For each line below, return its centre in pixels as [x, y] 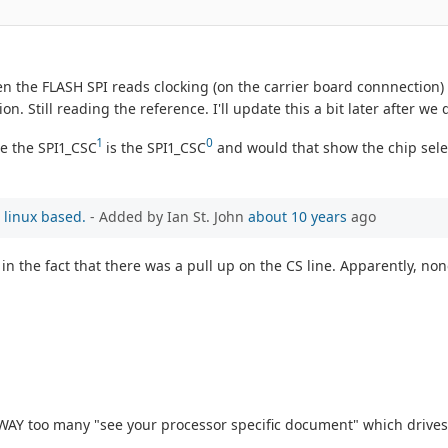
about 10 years [297, 216]
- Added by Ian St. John [167, 216]
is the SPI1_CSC [154, 147]
